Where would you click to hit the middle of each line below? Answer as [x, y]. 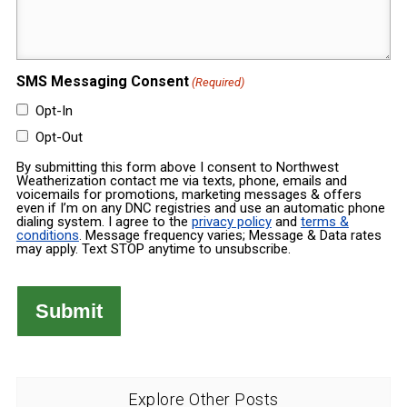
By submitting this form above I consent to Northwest [177, 168]
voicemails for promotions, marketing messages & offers [189, 195]
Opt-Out [59, 138]
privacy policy [231, 222]
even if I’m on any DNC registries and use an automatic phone [200, 208]
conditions [47, 236]
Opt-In [54, 111]
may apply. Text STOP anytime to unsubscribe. [153, 249]
